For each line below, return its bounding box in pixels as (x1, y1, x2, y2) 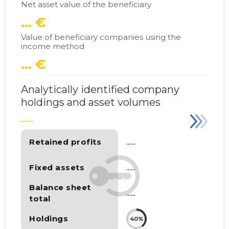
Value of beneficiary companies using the (21, 32, 181, 42)
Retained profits (29, 137, 102, 147)
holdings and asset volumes (21, 96, 161, 109)
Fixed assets (29, 163, 85, 173)
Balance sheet (29, 182, 91, 193)
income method (21, 41, 85, 52)
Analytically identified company (21, 83, 180, 96)
